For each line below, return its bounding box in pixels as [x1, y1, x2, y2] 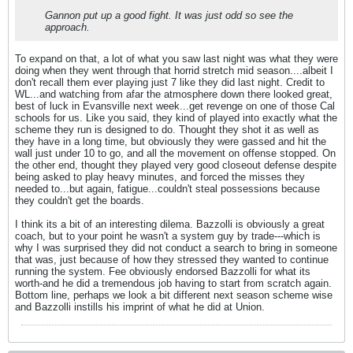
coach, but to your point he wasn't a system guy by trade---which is [15, 229, 321, 242]
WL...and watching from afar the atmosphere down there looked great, [15, 87, 333, 100]
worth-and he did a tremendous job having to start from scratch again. [15, 277, 332, 289]
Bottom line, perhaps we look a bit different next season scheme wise [15, 288, 333, 301]
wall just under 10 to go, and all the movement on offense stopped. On [15, 147, 336, 159]
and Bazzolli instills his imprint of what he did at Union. [15, 300, 265, 313]
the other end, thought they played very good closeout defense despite [15, 158, 336, 171]
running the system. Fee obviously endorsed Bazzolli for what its [15, 265, 310, 277]
